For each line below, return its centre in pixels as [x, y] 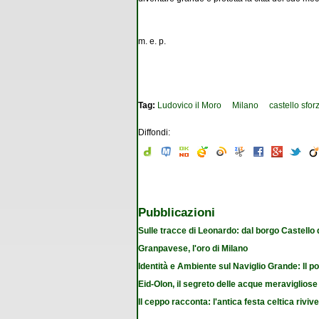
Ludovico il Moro [189, 105]
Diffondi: [154, 132]
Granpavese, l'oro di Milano [193, 248]
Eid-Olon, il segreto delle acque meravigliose [228, 284]
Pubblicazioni [177, 212]
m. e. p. [152, 41]
